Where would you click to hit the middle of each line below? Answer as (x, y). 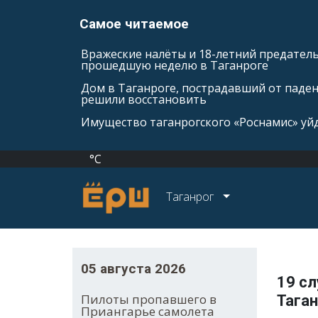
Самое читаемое (134, 24)
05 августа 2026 (133, 269)
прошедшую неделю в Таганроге (175, 65)
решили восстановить (144, 99)
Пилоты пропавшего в (149, 300)
